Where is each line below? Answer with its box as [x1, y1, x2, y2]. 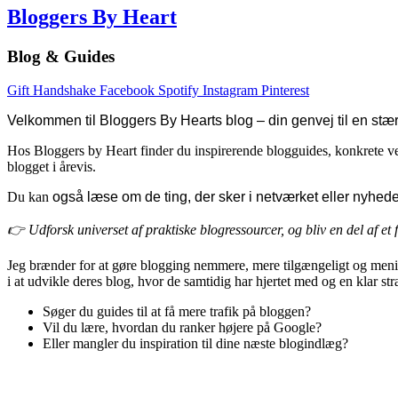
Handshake [33, 83, 96, 99]
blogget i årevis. [7, 159, 96, 175]
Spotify [158, 83, 199, 99]
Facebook [99, 83, 155, 99]
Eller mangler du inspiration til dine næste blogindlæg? [43, 336, 348, 352]
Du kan [7, 189, 49, 205]
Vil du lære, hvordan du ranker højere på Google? [43, 320, 322, 336]
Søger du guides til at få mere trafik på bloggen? [43, 304, 311, 320]
